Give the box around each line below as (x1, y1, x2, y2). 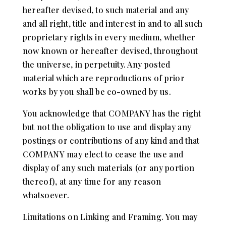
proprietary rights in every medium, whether (22, 31, 196, 42)
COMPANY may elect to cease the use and (22, 148, 184, 159)
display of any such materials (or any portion (22, 162, 195, 173)
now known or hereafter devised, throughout (22, 45, 198, 56)
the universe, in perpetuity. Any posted (22, 59, 171, 70)
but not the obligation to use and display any (22, 121, 192, 132)
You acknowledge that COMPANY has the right (22, 107, 201, 119)
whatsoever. (22, 189, 70, 200)
